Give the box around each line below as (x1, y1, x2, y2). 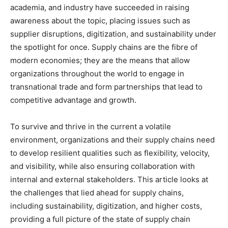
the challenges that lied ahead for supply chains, (10, 188, 184, 197)
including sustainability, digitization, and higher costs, (10, 201, 202, 211)
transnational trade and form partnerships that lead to (10, 82, 203, 92)
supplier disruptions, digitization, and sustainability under (10, 29, 216, 39)
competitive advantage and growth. (10, 95, 136, 105)
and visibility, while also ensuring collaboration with (10, 161, 195, 171)
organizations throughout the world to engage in (10, 69, 184, 78)
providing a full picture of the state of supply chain (10, 214, 190, 224)
